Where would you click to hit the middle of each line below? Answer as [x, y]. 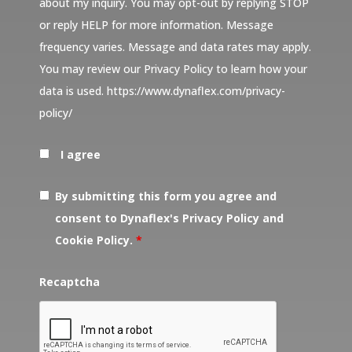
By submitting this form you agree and [165, 196]
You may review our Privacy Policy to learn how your [173, 69]
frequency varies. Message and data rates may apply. [175, 47]
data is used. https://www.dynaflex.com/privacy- [162, 91]
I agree [80, 155]
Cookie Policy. [95, 240]
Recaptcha [69, 282]
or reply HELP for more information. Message [156, 25]
